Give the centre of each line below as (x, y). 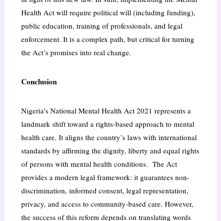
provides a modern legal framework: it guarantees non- (105, 177)
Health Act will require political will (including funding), (108, 13)
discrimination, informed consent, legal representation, (105, 191)
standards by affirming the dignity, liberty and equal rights (110, 151)
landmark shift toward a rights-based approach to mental (108, 124)
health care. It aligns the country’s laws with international (109, 137)
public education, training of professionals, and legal (102, 26)
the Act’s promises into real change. (76, 53)
